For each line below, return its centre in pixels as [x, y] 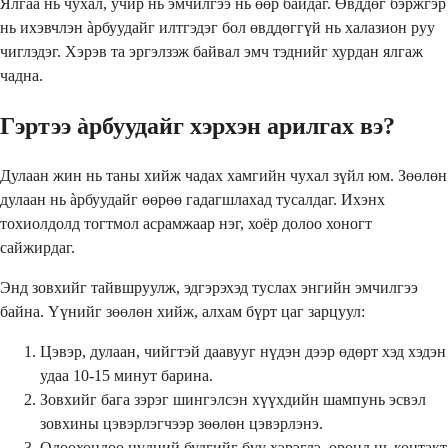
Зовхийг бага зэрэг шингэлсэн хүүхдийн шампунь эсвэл [233, 399]
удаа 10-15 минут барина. [126, 375]
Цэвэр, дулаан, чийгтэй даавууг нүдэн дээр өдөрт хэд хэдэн [243, 351]
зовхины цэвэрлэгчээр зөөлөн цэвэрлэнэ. [181, 423]
